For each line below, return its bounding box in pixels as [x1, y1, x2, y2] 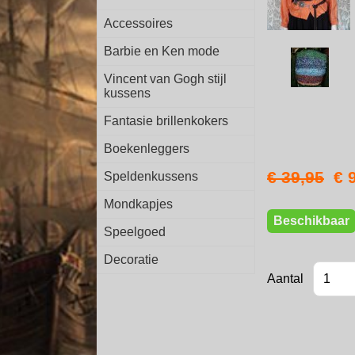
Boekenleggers [104, 142, 189, 155]
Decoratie [104, 253, 158, 266]
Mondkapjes [104, 197, 173, 211]
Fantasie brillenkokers [104, 114, 228, 128]
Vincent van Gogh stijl [104, 72, 227, 86]
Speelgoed [104, 225, 166, 239]
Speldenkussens [104, 170, 198, 183]
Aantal [267, 272, 303, 286]
